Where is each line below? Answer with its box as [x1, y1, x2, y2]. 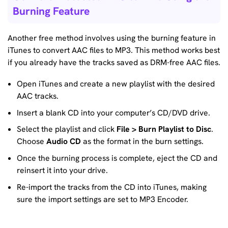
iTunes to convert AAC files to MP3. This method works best [8, 45, 220, 56]
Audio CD [46, 136, 81, 147]
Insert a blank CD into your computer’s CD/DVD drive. [16, 107, 210, 118]
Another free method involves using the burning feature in [8, 33, 216, 44]
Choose [16, 136, 46, 147]
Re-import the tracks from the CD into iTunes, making [16, 181, 207, 192]
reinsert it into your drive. [16, 165, 108, 176]
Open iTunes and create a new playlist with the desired [16, 78, 215, 89]
